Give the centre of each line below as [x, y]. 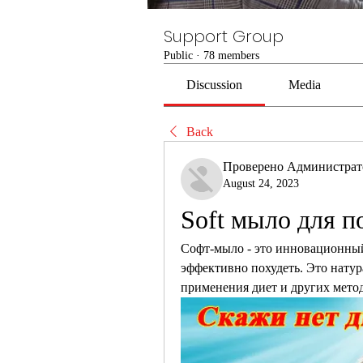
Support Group [224, 36]
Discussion [215, 85]
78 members [231, 56]
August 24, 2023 [261, 184]
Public [178, 56]
